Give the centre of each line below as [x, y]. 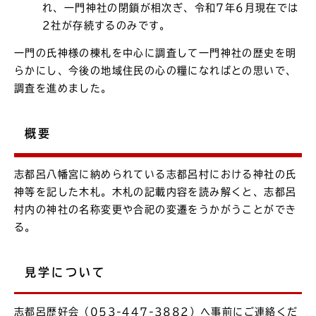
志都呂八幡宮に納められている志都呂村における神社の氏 [156, 175]
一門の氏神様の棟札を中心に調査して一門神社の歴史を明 [156, 53]
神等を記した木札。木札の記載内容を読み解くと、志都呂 [156, 192]
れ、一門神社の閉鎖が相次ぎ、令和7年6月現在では [171, 7]
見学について [66, 273]
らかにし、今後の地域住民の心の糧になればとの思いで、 [156, 70]
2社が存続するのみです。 [107, 25]
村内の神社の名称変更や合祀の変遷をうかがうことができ [156, 210]
